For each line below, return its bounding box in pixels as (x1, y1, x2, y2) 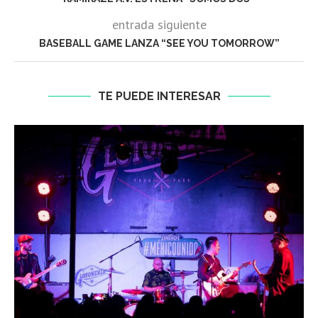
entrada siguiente (111, 16, 207, 33)
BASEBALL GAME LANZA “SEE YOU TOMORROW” (38, 38, 280, 50)
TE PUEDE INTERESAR (97, 89, 221, 104)
